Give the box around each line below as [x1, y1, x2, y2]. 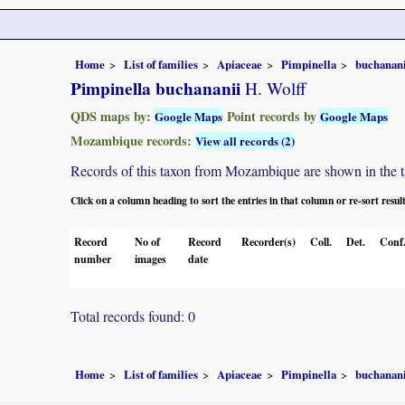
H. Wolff [240, 76, 306, 99]
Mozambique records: [71, 130, 195, 150]
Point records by [222, 106, 320, 126]
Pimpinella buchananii [71, 75, 240, 101]
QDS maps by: [71, 106, 155, 126]
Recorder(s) [241, 233, 296, 250]
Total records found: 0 [71, 306, 195, 325]
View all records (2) [195, 131, 295, 149]
